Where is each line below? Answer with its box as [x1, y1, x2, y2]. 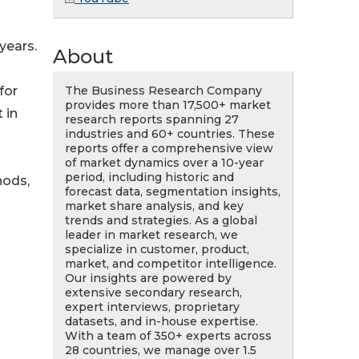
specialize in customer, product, [65, 242, 249, 256]
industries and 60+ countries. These [65, 127, 275, 141]
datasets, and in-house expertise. [65, 314, 258, 329]
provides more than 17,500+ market [65, 98, 271, 112]
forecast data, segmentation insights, [65, 184, 280, 199]
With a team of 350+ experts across [65, 329, 272, 343]
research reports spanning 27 [65, 112, 239, 127]
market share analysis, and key [65, 199, 244, 213]
